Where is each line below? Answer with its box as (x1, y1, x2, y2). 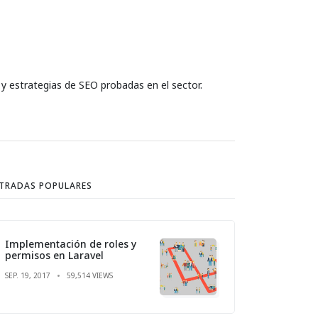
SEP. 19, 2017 (5, 270, 50, 280)
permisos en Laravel (5, 248, 104, 262)
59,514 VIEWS (67, 270, 113, 280)
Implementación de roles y (5, 236, 136, 251)
